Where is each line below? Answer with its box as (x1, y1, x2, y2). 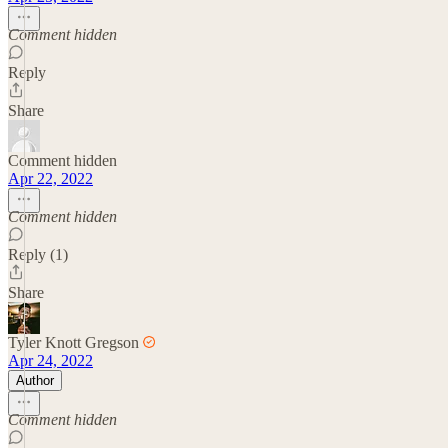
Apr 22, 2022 (8, 169, 93, 187)
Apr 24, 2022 (8, 351, 93, 369)
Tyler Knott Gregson (8, 333, 139, 351)
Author (16, 372, 54, 388)
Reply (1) (8, 245, 68, 263)
